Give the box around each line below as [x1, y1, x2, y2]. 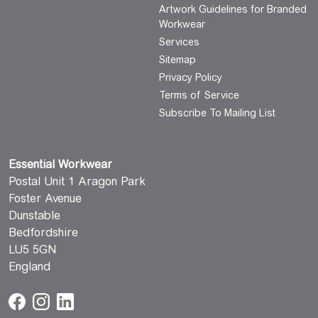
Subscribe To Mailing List [159, 107, 275, 119]
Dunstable [9, 209, 60, 222]
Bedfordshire [9, 226, 78, 239]
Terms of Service [159, 89, 239, 101]
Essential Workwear [9, 158, 112, 171]
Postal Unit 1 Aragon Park [9, 175, 146, 188]
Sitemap [159, 54, 196, 65]
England [9, 260, 50, 273]
